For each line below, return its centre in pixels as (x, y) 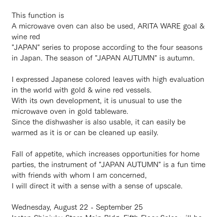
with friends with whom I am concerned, (79, 174)
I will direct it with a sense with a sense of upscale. (97, 185)
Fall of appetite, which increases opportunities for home (106, 153)
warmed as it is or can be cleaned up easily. (85, 132)
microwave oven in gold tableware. (70, 110)
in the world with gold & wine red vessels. (82, 89)
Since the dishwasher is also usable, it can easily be (99, 121)
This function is (38, 15)
